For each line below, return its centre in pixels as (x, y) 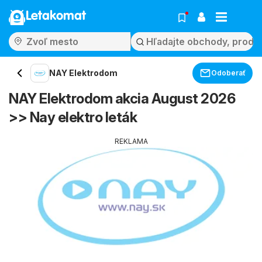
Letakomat (56, 16)
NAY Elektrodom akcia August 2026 (122, 99)
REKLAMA (131, 141)
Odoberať (228, 73)
